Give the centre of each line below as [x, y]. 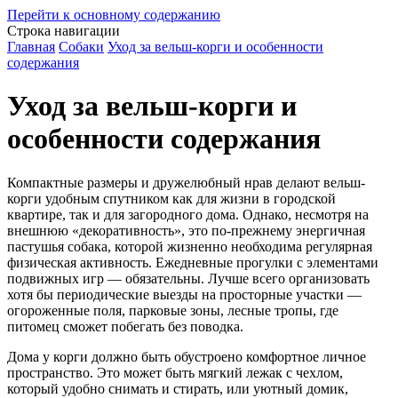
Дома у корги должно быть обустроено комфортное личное [187, 356]
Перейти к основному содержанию [114, 15]
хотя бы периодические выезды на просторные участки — [184, 294]
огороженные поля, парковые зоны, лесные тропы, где [173, 310]
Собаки [81, 47]
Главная [31, 47]
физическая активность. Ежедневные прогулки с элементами [193, 262]
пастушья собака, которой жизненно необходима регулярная [190, 246]
